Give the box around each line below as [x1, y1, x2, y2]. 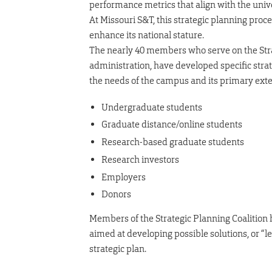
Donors [101, 188, 131, 200]
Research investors [101, 153, 179, 165]
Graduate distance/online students [101, 118, 242, 131]
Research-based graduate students [101, 136, 244, 148]
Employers [101, 171, 146, 183]
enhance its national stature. [89, 29, 204, 41]
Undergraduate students [101, 101, 202, 113]
